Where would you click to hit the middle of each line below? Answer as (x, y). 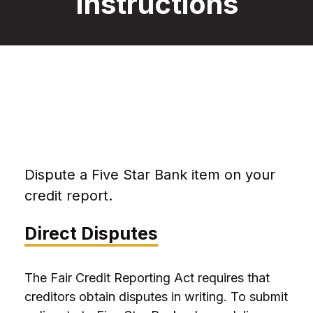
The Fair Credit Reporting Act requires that (147, 278)
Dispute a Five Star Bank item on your (150, 175)
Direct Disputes (91, 233)
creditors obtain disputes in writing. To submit (156, 297)
